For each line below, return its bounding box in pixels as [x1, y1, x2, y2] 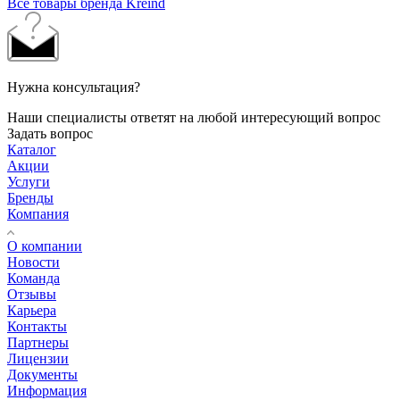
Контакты [7, 318, 67, 334]
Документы [7, 366, 78, 382]
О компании [7, 237, 82, 254]
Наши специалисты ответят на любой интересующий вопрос [7, 109, 380, 125]
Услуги [7, 173, 50, 189]
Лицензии [7, 350, 69, 366]
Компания [7, 205, 69, 221]
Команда [7, 270, 60, 286]
